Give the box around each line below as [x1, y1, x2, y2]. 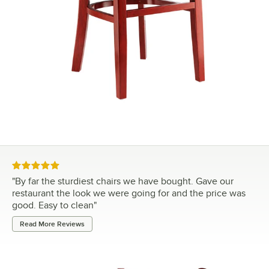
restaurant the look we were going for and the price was [12, 187, 246, 199]
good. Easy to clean [12, 199, 94, 211]
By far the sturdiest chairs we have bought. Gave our [15, 175, 234, 187]
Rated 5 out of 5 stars [11, 161, 92, 171]
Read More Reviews [20, 219, 85, 228]
